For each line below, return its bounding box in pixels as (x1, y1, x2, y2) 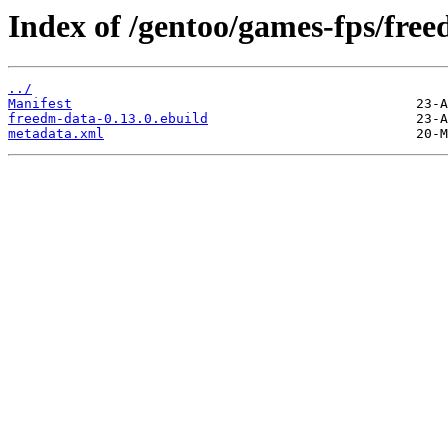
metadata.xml (8, 126, 104, 142)
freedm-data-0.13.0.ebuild (8, 111, 208, 127)
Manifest (8, 96, 72, 112)
